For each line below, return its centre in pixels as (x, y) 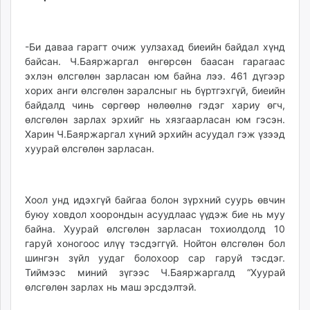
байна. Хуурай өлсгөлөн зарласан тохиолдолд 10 (155, 229)
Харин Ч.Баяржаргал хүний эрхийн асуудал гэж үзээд (155, 134)
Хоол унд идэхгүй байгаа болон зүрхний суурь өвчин (155, 200)
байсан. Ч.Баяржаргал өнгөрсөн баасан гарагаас (155, 62)
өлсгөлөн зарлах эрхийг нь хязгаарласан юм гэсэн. (155, 120)
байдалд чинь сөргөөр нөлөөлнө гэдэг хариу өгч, (155, 105)
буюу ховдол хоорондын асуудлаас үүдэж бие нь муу (155, 215)
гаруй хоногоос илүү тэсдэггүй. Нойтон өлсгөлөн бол (155, 244)
